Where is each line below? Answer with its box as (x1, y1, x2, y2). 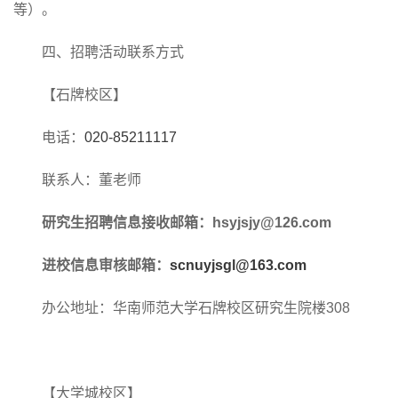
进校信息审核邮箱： (42, 258, 170, 273)
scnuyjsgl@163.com (170, 258, 306, 273)
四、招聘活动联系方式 (42, 44, 184, 60)
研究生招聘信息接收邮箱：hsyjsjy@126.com (42, 215, 331, 230)
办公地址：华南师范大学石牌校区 (42, 300, 255, 315)
